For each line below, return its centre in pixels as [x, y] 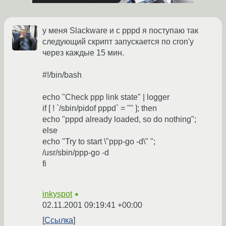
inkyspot [57, 194]
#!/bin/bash [62, 75]
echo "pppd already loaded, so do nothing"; [119, 120]
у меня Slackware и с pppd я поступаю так [120, 31]
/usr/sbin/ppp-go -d [76, 153]
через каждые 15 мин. [83, 53]
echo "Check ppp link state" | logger [106, 97]
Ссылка [59, 220]
